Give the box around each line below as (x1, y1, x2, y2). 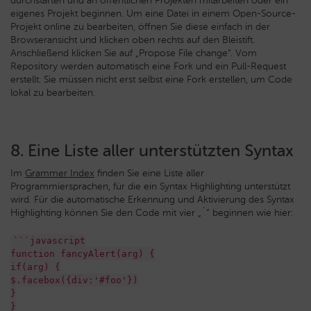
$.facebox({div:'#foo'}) (10, 274, 138, 285)
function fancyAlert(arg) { (10, 248, 155, 259)
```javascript (13, 235, 85, 246)
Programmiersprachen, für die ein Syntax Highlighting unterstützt (10, 180, 290, 192)
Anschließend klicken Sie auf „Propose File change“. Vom (10, 47, 257, 59)
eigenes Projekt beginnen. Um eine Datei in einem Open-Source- (10, 7, 296, 19)
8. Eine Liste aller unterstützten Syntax (10, 140, 294, 160)
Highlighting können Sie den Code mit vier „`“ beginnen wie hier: (10, 206, 293, 219)
